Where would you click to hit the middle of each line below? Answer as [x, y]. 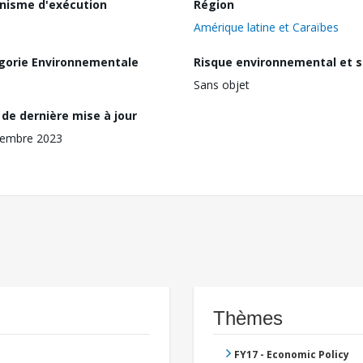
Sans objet [222, 85]
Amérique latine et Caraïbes [266, 27]
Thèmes [248, 318]
